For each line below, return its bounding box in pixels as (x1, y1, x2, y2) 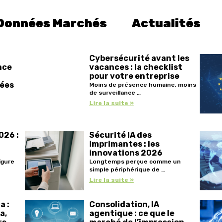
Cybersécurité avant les (89, 53, 189, 63)
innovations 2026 (89, 148, 163, 158)
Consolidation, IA (89, 199, 159, 209)
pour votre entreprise (89, 71, 179, 81)
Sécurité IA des (89, 130, 152, 140)
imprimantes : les (89, 139, 160, 149)
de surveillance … (89, 89, 141, 96)
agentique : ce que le (89, 208, 174, 218)
